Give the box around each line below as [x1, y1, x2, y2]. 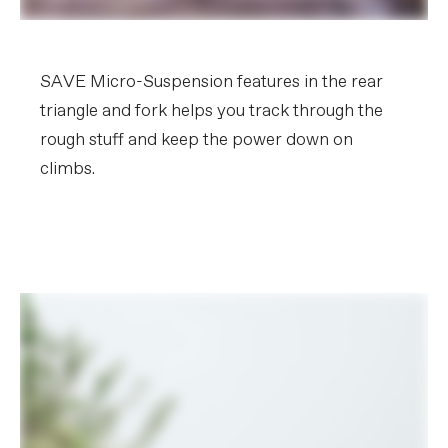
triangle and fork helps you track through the [40, 100, 383, 124]
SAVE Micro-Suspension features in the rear [40, 71, 383, 95]
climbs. [40, 158, 95, 182]
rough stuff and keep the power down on [40, 129, 353, 153]
